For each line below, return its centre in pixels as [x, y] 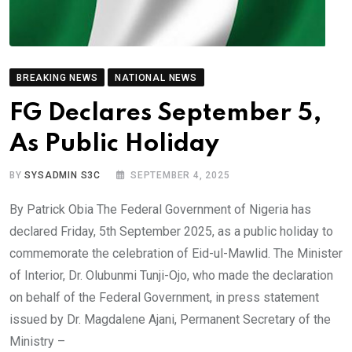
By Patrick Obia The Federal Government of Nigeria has [160, 209]
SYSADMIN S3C [63, 175]
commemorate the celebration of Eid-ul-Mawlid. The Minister [176, 253]
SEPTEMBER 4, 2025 [180, 175]
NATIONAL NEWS [156, 77]
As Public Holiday [114, 144]
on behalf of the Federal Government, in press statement [164, 297]
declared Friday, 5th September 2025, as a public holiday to [171, 231]
